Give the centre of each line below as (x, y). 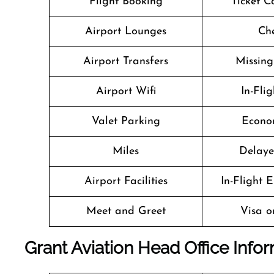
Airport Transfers (126, 61)
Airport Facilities (126, 181)
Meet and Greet (126, 211)
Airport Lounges (126, 31)
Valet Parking (126, 121)
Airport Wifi (126, 91)
